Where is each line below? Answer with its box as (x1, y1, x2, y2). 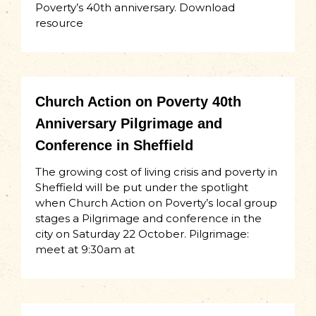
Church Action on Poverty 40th (35, 94, 241, 110)
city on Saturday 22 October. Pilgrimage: (35, 227, 249, 241)
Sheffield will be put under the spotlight (35, 181, 248, 195)
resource (35, 16, 83, 30)
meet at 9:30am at (35, 243, 135, 257)
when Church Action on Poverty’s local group (35, 196, 277, 210)
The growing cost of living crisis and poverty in (35, 165, 277, 179)
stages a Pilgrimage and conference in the (35, 212, 262, 226)
